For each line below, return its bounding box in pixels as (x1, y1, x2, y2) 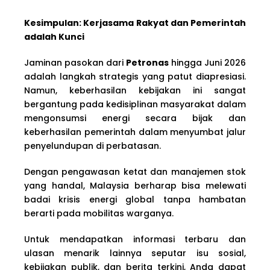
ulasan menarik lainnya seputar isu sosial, (24, 246, 246, 259)
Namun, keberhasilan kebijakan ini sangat (24, 84, 246, 96)
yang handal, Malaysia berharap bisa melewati (24, 179, 246, 192)
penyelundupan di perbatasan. (24, 139, 161, 152)
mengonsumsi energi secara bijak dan (24, 111, 246, 124)
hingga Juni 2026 (169, 56, 246, 69)
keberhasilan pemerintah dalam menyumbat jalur (24, 125, 246, 138)
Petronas (126, 56, 169, 69)
